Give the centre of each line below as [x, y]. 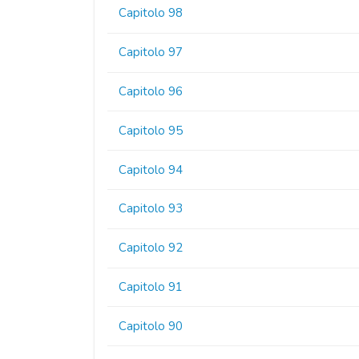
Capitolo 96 [151, 92]
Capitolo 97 [151, 52]
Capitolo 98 [151, 13]
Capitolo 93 [151, 209]
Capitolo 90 [151, 326]
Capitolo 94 [151, 169]
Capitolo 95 [151, 130]
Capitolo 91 [151, 286]
